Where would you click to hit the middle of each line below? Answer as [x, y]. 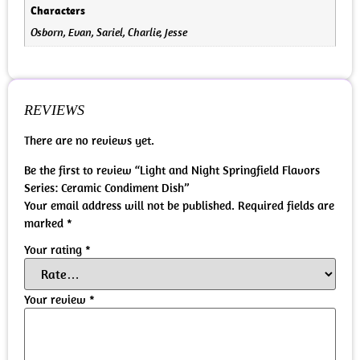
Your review [57, 300]
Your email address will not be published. [129, 205]
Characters [57, 11]
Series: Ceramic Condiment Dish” [106, 187]
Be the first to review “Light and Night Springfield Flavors [172, 170]
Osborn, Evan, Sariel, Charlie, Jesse [108, 32]
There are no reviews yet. [89, 141]
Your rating [55, 250]
